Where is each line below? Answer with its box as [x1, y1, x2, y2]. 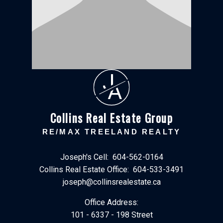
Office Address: [85, 198, 138, 208]
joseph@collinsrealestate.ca [62, 177, 161, 187]
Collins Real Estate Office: [39, 165, 131, 175]
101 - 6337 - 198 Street [70, 210, 153, 220]
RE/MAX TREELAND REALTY [42, 127, 181, 136]
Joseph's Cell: [60, 152, 111, 162]
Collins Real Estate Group [50, 109, 173, 126]
